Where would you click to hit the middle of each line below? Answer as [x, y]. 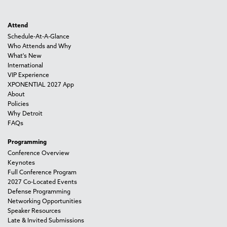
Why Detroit [25, 114]
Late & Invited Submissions [46, 221]
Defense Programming [39, 192]
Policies [18, 105]
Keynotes [21, 163]
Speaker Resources [34, 212]
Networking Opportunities [45, 202]
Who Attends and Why [40, 47]
